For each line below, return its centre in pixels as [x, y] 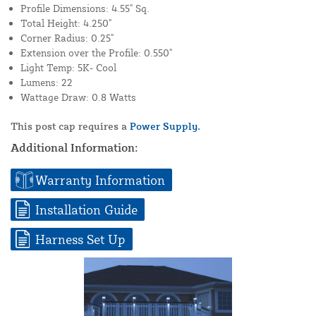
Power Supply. [165, 126]
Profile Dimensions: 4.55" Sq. [85, 8]
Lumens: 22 [47, 83]
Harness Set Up [80, 239]
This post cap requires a [70, 126]
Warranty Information [100, 180]
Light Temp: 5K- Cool [68, 68]
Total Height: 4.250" [66, 23]
